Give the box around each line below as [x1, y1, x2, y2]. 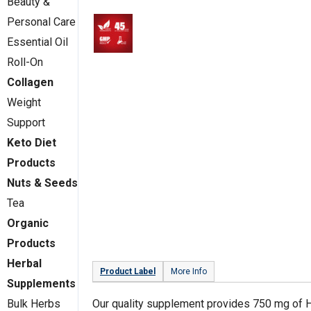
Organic [7, 217, 49, 230]
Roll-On [7, 56, 43, 69]
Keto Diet [7, 136, 56, 149]
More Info [171, 266, 207, 276]
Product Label [100, 266, 155, 276]
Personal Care [7, 15, 76, 28]
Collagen [7, 76, 53, 89]
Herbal [7, 257, 42, 270]
